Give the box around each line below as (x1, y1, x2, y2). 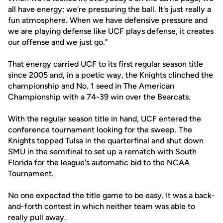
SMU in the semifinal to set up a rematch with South (8, 147, 197, 156)
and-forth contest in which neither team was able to (8, 202, 195, 211)
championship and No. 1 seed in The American (8, 81, 174, 91)
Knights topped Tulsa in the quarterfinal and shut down (8, 136, 204, 145)
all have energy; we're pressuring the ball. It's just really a (8, 4, 211, 14)
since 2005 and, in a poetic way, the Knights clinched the (8, 70, 213, 80)
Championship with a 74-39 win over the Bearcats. (8, 92, 191, 102)
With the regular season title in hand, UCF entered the (8, 114, 201, 123)
